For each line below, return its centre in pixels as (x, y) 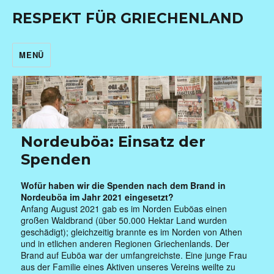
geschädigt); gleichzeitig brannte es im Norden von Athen (132, 231)
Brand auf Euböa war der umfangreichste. (103, 255)
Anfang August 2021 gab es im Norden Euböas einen (124, 208)
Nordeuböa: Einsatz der (113, 141)
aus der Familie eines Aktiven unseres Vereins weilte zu (128, 266)
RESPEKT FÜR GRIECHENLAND (128, 18)
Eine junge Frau (217, 255)
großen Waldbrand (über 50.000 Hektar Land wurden (124, 220)
